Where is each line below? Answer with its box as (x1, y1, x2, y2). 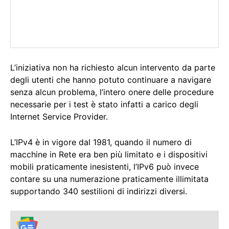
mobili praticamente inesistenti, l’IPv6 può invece (10, 162, 199, 172)
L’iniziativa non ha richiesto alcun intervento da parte (10, 62, 215, 73)
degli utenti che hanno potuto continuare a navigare (10, 75, 211, 85)
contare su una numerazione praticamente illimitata (10, 174, 209, 185)
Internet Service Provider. (10, 111, 108, 122)
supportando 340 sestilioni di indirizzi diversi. (10, 186, 187, 197)
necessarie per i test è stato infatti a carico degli (10, 99, 198, 110)
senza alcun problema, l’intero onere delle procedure (10, 87, 214, 98)
